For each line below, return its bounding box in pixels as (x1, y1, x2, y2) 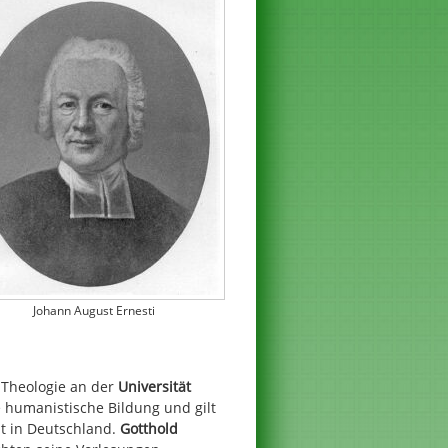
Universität (118, 376, 191, 396)
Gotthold (120, 418, 178, 438)
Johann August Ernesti (32, 302, 155, 320)
